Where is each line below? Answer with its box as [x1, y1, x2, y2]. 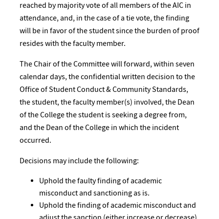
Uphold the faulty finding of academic [39, 176, 162, 186]
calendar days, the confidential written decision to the [20, 71, 195, 82]
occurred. [20, 135, 51, 145]
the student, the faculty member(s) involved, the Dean [20, 97, 195, 107]
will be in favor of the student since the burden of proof [20, 25, 199, 36]
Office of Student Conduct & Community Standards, [20, 84, 188, 94]
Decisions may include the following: [20, 155, 139, 166]
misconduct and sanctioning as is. [39, 188, 150, 198]
